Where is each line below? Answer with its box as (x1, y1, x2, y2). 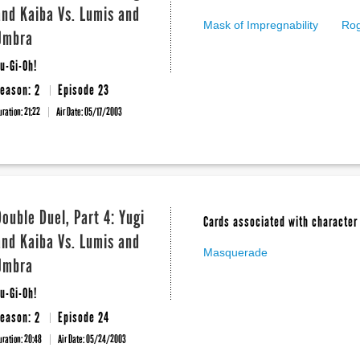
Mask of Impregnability (203, 18, 318, 31)
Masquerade (203, 246, 268, 259)
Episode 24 (58, 309, 109, 326)
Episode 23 (58, 81, 109, 99)
